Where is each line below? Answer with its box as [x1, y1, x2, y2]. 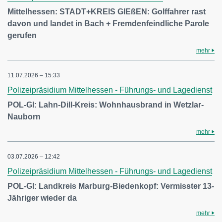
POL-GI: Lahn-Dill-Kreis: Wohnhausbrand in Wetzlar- [7, 101, 204, 109]
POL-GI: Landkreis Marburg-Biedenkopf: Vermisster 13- [7, 182, 214, 190]
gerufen [7, 31, 37, 40]
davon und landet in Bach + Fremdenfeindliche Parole [7, 19, 209, 28]
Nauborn [7, 112, 41, 121]
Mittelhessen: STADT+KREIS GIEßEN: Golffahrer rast [7, 7, 206, 16]
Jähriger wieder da [7, 194, 77, 202]
